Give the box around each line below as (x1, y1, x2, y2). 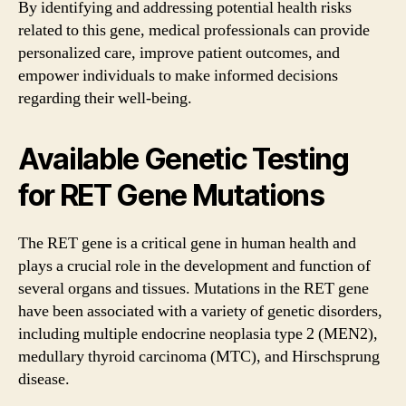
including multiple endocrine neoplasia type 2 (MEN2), (18, 323, 378, 344)
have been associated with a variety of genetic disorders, (18, 300, 382, 322)
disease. (18, 368, 70, 390)
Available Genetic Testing (18, 140, 349, 177)
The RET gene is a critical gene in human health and (18, 232, 356, 254)
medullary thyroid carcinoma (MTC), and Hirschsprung (18, 345, 380, 367)
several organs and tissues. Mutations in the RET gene (18, 277, 369, 299)
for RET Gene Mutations (18, 177, 324, 213)
